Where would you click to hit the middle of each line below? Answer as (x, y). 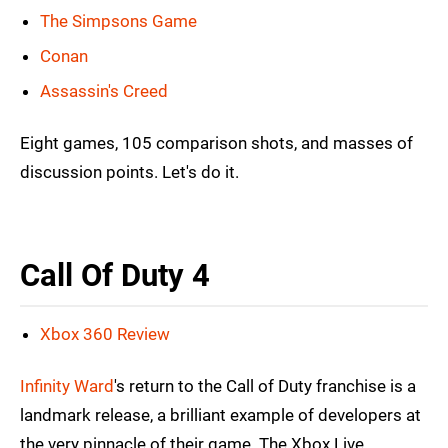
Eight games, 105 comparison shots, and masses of (216, 143)
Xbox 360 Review (105, 334)
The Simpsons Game (118, 21)
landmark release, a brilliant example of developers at (220, 415)
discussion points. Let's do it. (129, 172)
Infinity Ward (67, 386)
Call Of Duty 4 (115, 276)
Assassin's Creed (104, 91)
